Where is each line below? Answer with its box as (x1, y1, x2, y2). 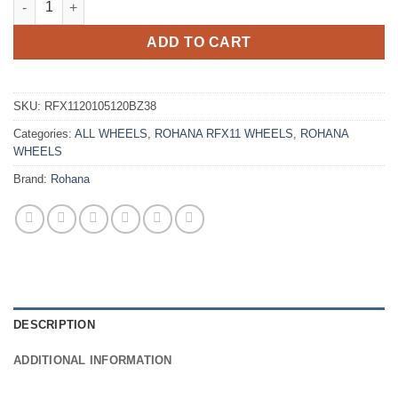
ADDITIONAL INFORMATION (13, 354, 172, 368)
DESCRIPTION (13, 318, 95, 332)
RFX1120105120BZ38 (44, 99, 156, 114)
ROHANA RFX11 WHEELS (155, 127, 293, 141)
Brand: (13, 172, 51, 187)
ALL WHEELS (75, 127, 147, 141)
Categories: (13, 127, 75, 141)
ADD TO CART (147, 35, 251, 51)
